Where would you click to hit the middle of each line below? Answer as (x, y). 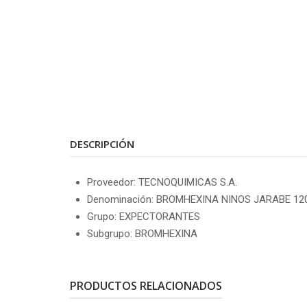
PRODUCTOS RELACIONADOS (146, 285)
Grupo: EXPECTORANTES (144, 216)
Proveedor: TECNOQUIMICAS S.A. (162, 182)
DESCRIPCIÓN (102, 144)
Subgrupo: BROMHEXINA (142, 233)
